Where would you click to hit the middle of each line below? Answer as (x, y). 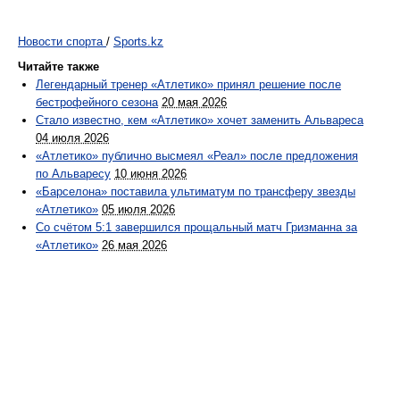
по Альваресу (73, 174)
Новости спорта (60, 42)
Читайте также (58, 67)
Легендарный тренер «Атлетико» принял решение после (188, 85)
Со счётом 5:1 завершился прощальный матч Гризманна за (196, 228)
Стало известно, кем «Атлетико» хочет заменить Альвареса (200, 121)
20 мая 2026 (194, 103)
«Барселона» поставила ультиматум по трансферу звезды (196, 192)
